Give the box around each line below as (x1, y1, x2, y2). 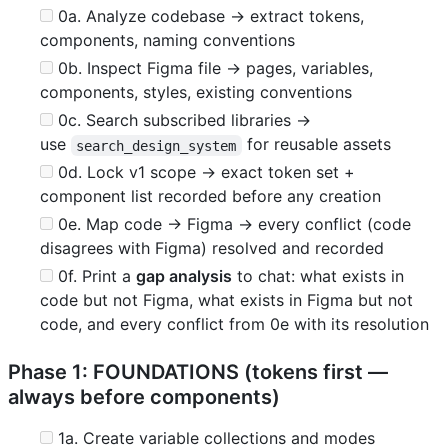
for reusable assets (241, 134, 391, 155)
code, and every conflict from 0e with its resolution (40, 314, 429, 335)
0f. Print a (53, 266, 136, 287)
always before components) (8, 385, 280, 410)
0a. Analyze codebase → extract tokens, (53, 6, 364, 27)
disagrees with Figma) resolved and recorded (40, 238, 384, 259)
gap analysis (136, 266, 232, 287)
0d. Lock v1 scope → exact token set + (53, 162, 355, 183)
